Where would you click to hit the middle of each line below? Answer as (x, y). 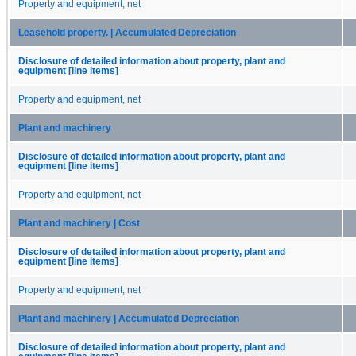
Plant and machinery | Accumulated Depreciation (129, 318)
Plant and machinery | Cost (79, 223)
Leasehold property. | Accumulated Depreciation (127, 32)
